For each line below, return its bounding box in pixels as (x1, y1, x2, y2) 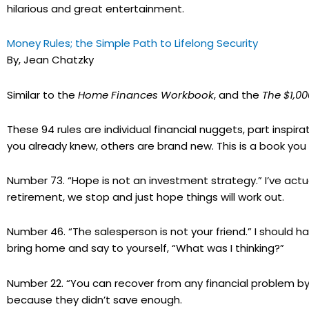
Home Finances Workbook (78, 87, 214, 102)
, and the (214, 87, 262, 102)
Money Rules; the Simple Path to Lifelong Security (7, 36, 258, 51)
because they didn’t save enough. (7, 292, 182, 307)
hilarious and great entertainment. (7, 1, 184, 16)
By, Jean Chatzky (7, 52, 94, 68)
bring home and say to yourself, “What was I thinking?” (7, 241, 284, 256)
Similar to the (7, 87, 78, 102)
